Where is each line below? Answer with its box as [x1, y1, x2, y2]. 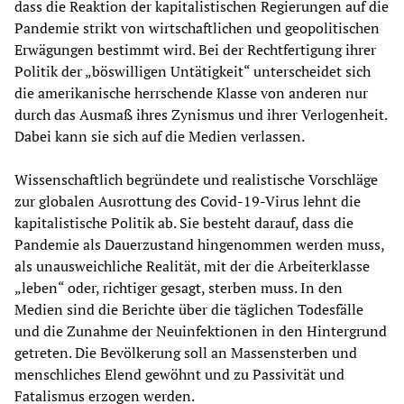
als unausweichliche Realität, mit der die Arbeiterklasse [14, 256, 370, 277]
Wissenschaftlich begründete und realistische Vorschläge [14, 170, 378, 190]
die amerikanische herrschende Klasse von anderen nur [14, 83, 368, 104]
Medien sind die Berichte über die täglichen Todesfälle [14, 299, 363, 320]
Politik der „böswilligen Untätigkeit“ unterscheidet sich [14, 61, 371, 82]
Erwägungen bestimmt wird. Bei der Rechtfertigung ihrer [14, 40, 376, 60]
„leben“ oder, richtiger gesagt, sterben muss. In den [14, 278, 343, 298]
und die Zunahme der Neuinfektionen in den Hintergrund [14, 321, 387, 342]
